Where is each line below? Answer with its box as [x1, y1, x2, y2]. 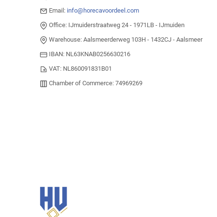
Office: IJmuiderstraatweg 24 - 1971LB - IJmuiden [47, 21, 185, 29]
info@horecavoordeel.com [67, 7, 139, 15]
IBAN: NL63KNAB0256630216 [47, 50, 130, 58]
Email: [47, 7, 67, 15]
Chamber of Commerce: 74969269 [47, 79, 142, 87]
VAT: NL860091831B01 [47, 65, 112, 73]
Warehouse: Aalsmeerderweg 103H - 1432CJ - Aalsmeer [47, 36, 202, 44]
